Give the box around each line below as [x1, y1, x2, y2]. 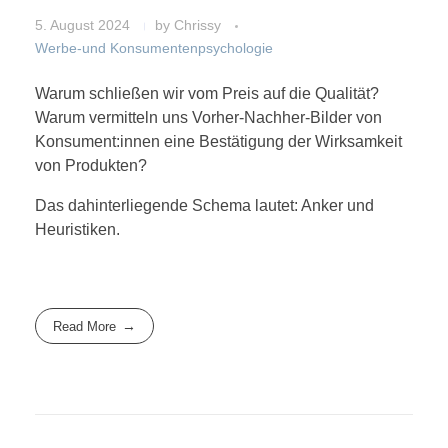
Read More [53, 318, 117, 334]
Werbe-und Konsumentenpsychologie [35, 39, 273, 56]
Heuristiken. [35, 220, 120, 238]
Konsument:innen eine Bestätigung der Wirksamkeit [35, 132, 402, 150]
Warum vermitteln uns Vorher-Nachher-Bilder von [35, 108, 382, 126]
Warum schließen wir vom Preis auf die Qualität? [35, 84, 379, 102]
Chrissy [174, 16, 225, 33]
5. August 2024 [35, 16, 130, 33]
